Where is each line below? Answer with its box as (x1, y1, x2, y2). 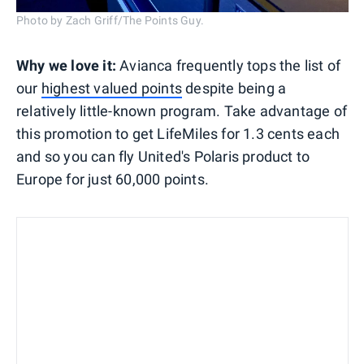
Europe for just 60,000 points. (16, 170, 209, 188)
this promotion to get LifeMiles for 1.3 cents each (16, 124, 340, 142)
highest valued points (41, 79, 183, 97)
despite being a (182, 79, 287, 97)
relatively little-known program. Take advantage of (16, 102, 348, 119)
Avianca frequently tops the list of (119, 56, 341, 74)
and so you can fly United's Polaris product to (16, 147, 310, 165)
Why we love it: (16, 56, 120, 74)
